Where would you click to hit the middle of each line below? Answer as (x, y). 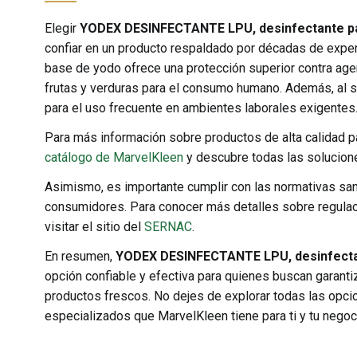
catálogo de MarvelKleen (114, 157)
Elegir (62, 28)
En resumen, (80, 256)
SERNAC (168, 227)
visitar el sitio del (94, 227)
